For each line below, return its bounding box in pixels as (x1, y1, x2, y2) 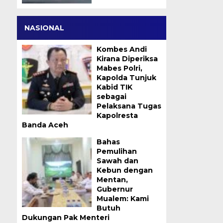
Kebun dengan (96, 166, 153, 175)
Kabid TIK (96, 83, 132, 92)
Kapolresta (96, 111, 138, 120)
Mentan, (96, 175, 128, 184)
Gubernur (96, 185, 133, 194)
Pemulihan (96, 147, 137, 156)
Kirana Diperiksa (96, 54, 158, 63)
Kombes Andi (96, 45, 147, 54)
